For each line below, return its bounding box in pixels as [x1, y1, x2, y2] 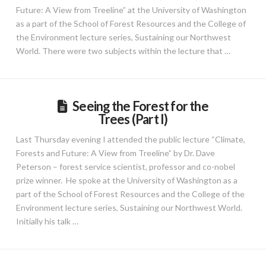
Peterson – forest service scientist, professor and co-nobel [15, 161, 235, 172]
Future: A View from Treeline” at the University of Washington [15, 4, 246, 15]
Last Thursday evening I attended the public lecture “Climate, [15, 134, 245, 144]
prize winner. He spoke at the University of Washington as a [15, 175, 237, 185]
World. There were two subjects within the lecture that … [15, 45, 230, 56]
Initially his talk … [15, 216, 78, 226]
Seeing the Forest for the [72, 97, 208, 114]
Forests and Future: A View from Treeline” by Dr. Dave [15, 147, 215, 158]
